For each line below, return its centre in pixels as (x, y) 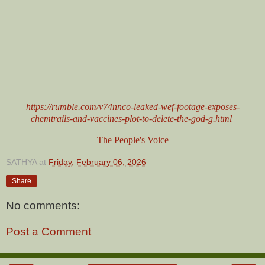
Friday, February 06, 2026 (97, 162)
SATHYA (21, 162)
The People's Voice (132, 140)
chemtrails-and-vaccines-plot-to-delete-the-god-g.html (131, 119)
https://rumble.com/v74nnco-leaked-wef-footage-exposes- (132, 107)
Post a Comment (49, 232)
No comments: (43, 206)
